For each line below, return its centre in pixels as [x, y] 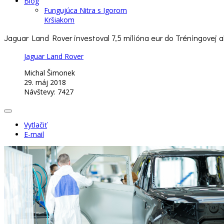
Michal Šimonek [49, 72]
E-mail [34, 134]
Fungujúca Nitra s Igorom [85, 10]
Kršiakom [59, 20]
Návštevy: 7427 [49, 91]
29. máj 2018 [45, 82]
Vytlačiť [35, 124]
